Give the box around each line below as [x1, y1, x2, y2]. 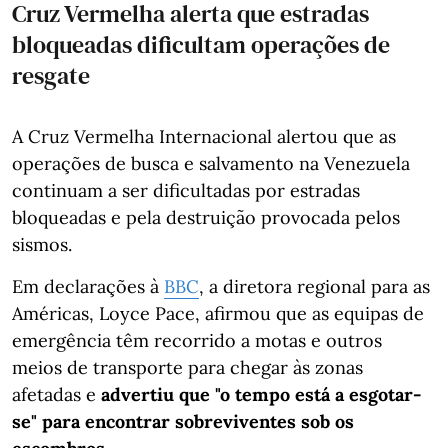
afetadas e [12, 382, 101, 406]
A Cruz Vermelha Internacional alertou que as [12, 124, 396, 148]
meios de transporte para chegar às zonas [12, 355, 363, 379]
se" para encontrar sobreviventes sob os [12, 409, 354, 433]
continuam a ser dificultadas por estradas [12, 178, 360, 202]
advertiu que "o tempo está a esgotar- [101, 382, 421, 406]
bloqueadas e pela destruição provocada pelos [12, 205, 400, 229]
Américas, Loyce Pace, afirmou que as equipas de [12, 301, 424, 325]
